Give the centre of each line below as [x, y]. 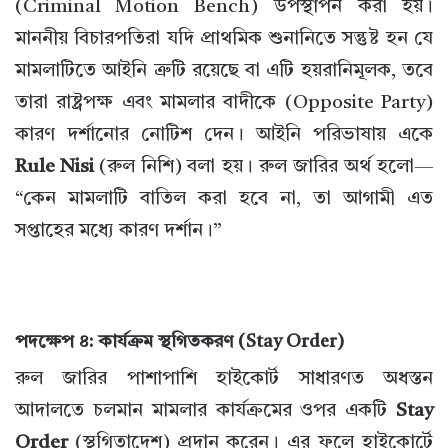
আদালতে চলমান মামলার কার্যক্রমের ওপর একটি [205, 412]
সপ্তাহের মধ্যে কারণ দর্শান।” [118, 232]
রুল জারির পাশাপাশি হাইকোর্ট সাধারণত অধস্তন [224, 380]
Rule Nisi [55, 168]
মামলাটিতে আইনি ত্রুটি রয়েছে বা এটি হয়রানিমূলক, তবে [224, 72]
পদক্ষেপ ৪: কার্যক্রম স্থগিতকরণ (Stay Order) [179, 342]
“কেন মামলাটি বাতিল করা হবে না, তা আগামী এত [224, 200]
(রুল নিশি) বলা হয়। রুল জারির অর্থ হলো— [264, 168]
